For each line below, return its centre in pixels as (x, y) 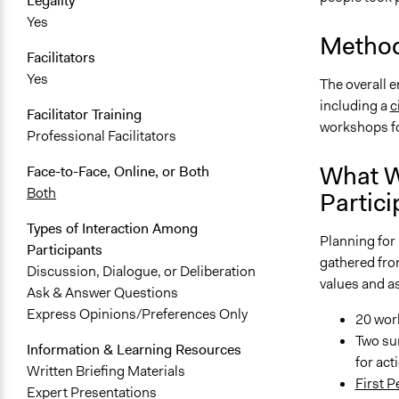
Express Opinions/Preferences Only (137, 314)
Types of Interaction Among (112, 229)
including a (354, 105)
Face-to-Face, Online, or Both (118, 172)
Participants (65, 250)
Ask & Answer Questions (102, 293)
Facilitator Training (84, 115)
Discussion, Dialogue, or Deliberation (141, 272)
